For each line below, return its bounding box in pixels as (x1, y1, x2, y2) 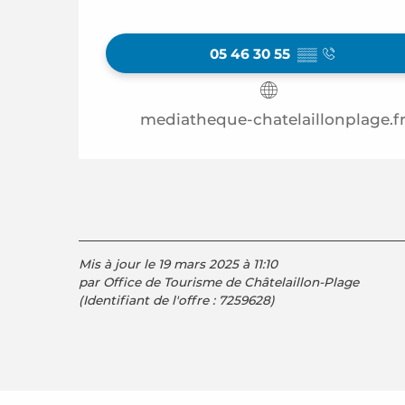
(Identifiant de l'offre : (79, 293, 219, 307)
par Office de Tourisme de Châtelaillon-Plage (79, 275, 359, 289)
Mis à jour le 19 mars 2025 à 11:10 (79, 257, 278, 271)
